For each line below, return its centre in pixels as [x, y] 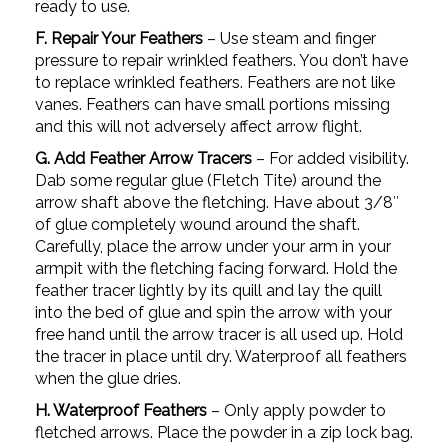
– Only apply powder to [296, 410]
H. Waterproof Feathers [121, 410]
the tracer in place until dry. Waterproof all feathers [221, 356]
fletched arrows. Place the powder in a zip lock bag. [224, 432]
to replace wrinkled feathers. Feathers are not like [215, 82]
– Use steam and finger [289, 38]
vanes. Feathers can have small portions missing [212, 104]
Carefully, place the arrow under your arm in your [213, 246]
